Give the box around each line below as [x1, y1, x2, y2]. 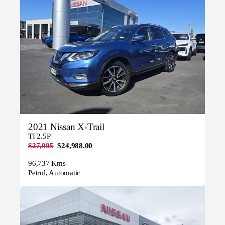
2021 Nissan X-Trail [28, 122, 104, 133]
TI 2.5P [28, 132, 51, 141]
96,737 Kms [28, 159, 66, 168]
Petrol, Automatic [28, 169, 81, 177]
